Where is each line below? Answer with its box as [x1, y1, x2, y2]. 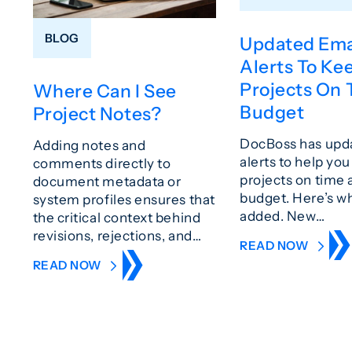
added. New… [240, 207, 325, 225]
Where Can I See [32, 80, 177, 103]
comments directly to [32, 155, 171, 172]
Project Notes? [32, 103, 162, 126]
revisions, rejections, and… [32, 227, 202, 244]
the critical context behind [32, 209, 201, 226]
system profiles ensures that [32, 191, 215, 208]
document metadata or [32, 173, 181, 190]
